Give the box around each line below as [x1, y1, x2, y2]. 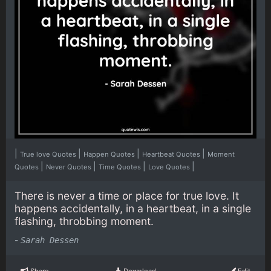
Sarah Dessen [21, 235, 79, 246]
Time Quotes [99, 162, 143, 171]
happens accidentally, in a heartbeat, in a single [15, 201, 251, 215]
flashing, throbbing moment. [15, 214, 154, 227]
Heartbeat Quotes [142, 149, 202, 158]
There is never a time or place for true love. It [15, 189, 239, 202]
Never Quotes [46, 162, 93, 171]
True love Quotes [20, 149, 78, 158]
